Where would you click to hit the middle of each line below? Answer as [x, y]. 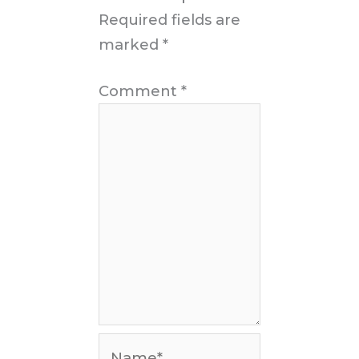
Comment [140, 91]
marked [131, 44]
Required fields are [170, 19]
